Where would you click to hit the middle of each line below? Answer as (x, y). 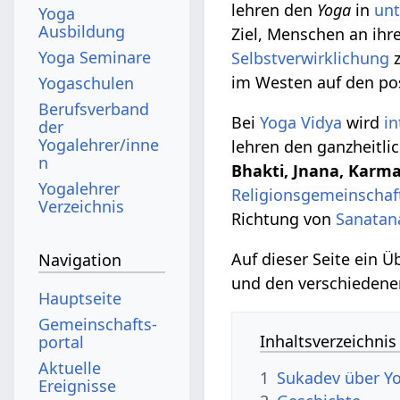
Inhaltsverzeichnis (329, 341)
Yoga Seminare (95, 57)
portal (62, 342)
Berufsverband (94, 108)
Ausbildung (82, 31)
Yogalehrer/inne (99, 144)
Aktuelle (70, 367)
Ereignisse (78, 385)
